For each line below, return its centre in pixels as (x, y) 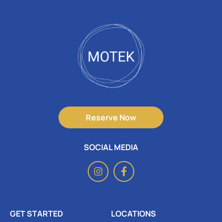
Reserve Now (111, 117)
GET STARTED (36, 213)
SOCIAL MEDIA (111, 147)
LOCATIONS (134, 213)
